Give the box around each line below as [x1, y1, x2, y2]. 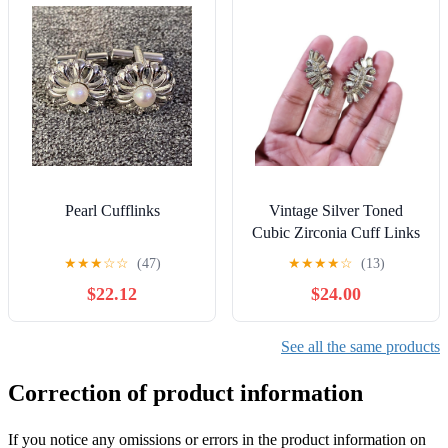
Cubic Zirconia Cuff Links [252, 223, 420, 241]
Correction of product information [8, 379, 363, 406]
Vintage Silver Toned [269, 201, 403, 219]
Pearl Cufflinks [64, 201, 160, 219]
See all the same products [281, 337, 440, 355]
